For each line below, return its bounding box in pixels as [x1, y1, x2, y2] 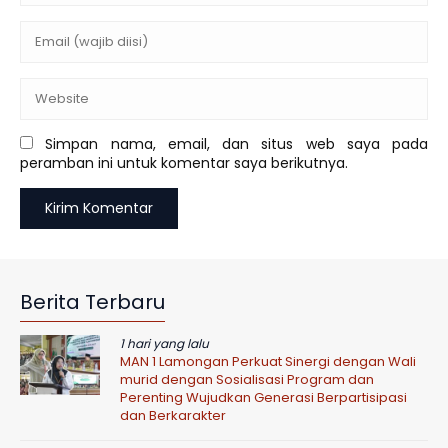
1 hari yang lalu [120, 335, 209, 352]
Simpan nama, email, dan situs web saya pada [45, 134, 428, 154]
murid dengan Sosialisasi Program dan [120, 370, 374, 389]
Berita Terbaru [20, 288, 165, 316]
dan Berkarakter [120, 406, 226, 425]
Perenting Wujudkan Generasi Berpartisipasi [120, 388, 407, 407]
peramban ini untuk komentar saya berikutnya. [20, 153, 348, 173]
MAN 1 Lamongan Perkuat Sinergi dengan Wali [120, 352, 416, 371]
